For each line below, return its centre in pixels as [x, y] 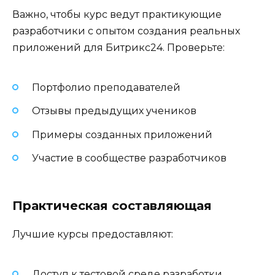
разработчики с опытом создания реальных [126, 31]
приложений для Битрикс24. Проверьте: [118, 47]
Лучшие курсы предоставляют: [93, 234]
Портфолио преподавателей [106, 88]
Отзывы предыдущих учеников [114, 111]
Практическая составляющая [112, 205]
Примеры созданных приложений [122, 134]
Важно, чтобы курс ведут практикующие [117, 14]
